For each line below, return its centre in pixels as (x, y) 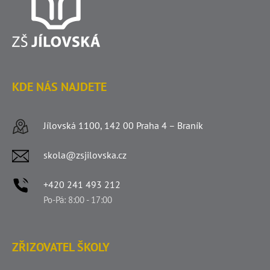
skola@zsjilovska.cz (85, 155)
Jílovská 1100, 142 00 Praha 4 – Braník (123, 125)
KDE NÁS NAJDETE (59, 86)
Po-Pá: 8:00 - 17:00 (78, 199)
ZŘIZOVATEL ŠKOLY (61, 247)
